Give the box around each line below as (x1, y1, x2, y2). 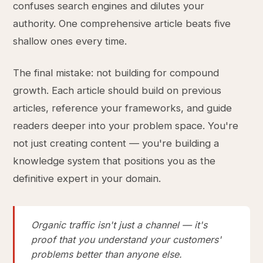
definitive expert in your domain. (13, 173, 161, 184)
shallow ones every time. (13, 35, 127, 47)
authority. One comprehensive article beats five (13, 18, 231, 29)
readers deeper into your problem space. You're (13, 120, 239, 131)
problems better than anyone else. (31, 248, 183, 260)
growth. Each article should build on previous (13, 85, 222, 96)
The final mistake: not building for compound (13, 67, 220, 79)
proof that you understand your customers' (31, 234, 222, 245)
